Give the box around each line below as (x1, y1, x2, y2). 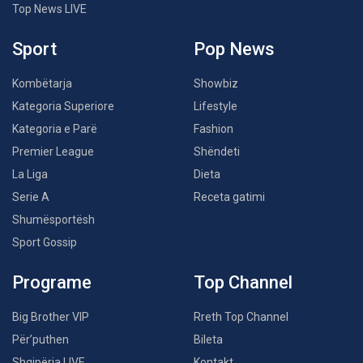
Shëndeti (194, 145, 240, 159)
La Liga (12, 168, 48, 181)
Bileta (194, 333, 223, 347)
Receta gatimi (194, 190, 265, 204)
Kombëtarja (12, 77, 72, 91)
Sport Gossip (12, 236, 77, 250)
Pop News (194, 39, 275, 60)
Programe (12, 272, 92, 293)
